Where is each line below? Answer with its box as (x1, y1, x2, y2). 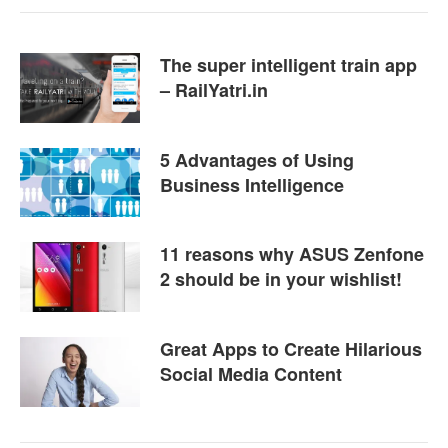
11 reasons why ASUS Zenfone (160, 241, 424, 268)
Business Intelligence (160, 171, 344, 198)
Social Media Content (160, 361, 342, 388)
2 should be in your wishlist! (160, 266, 402, 293)
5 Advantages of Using (160, 146, 354, 173)
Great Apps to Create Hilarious (160, 336, 422, 363)
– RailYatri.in (160, 76, 268, 103)
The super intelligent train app (160, 51, 417, 78)
